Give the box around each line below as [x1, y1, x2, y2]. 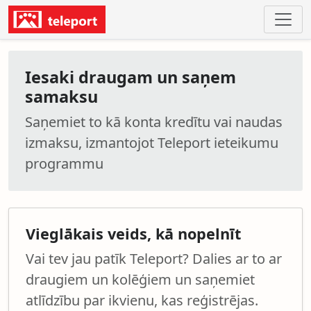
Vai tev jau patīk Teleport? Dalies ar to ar [26, 249, 282, 268]
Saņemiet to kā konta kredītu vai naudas [25, 112, 283, 131]
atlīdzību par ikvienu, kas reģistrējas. [26, 291, 258, 310]
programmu [25, 154, 103, 173]
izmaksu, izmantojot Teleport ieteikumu [25, 133, 278, 152]
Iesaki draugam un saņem [25, 66, 236, 88]
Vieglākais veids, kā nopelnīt [26, 224, 241, 244]
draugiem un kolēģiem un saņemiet [26, 270, 255, 289]
